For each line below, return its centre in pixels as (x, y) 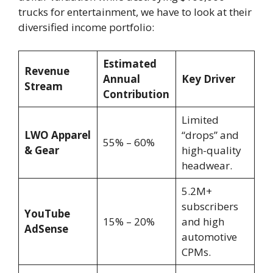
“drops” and (210, 135)
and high (203, 221)
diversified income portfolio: (86, 27)
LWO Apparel (57, 135)
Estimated (129, 63)
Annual (121, 79)
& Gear (41, 150)
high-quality (211, 150)
